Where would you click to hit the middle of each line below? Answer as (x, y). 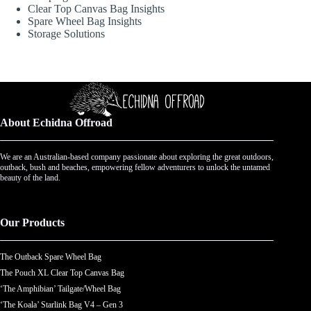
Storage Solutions (66, 34)
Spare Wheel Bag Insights (85, 22)
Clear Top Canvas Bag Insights (96, 9)
